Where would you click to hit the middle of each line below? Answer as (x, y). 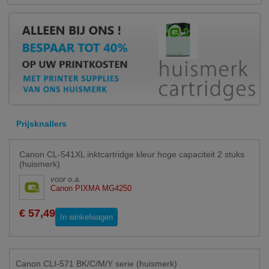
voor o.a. (68, 180)
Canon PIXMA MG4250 (91, 189)
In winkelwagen (86, 217)
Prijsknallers (41, 124)
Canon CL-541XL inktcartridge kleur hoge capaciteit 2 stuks (132, 155)
